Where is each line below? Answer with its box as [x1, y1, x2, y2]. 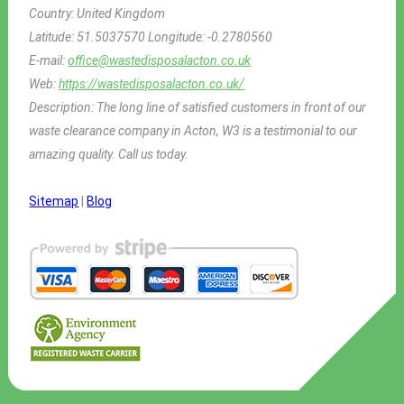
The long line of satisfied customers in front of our [96, 99, 367, 115]
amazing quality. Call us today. [29, 146, 189, 161]
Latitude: [29, 29, 78, 44]
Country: [29, 5, 78, 21]
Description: [29, 99, 97, 115]
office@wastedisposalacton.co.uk [68, 52, 252, 68]
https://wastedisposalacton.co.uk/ [59, 76, 245, 91]
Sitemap [29, 193, 79, 208]
